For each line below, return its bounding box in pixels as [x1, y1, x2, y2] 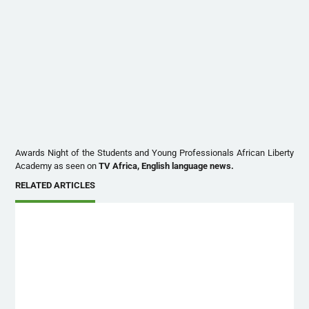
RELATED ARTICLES [15, 180, 96, 191]
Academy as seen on [15, 161, 99, 172]
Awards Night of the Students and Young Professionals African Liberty [15, 148, 294, 159]
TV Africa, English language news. [99, 161, 235, 172]
